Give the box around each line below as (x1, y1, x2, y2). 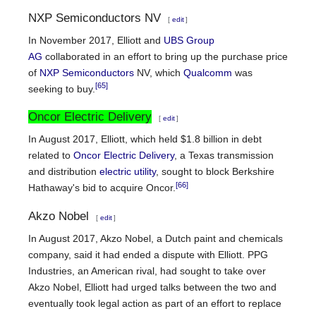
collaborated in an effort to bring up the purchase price (42, 51, 288, 63)
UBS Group (164, 35, 214, 47)
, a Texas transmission (174, 150, 274, 162)
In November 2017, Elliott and (28, 35, 164, 47)
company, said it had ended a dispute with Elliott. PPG (28, 248, 268, 260)
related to (28, 150, 73, 162)
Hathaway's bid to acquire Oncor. (28, 182, 176, 194)
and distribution (28, 166, 99, 178)
